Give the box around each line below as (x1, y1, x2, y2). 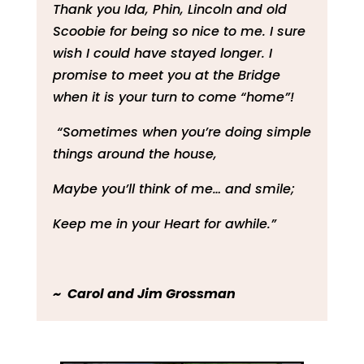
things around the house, (52, 144, 217, 163)
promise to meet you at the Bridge (52, 65, 280, 84)
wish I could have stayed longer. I (52, 43, 272, 63)
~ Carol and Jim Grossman (52, 284, 236, 303)
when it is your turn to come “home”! (52, 87, 298, 106)
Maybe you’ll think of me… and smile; (52, 179, 295, 198)
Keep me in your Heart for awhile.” (52, 214, 276, 233)
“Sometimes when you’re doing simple (52, 122, 311, 141)
